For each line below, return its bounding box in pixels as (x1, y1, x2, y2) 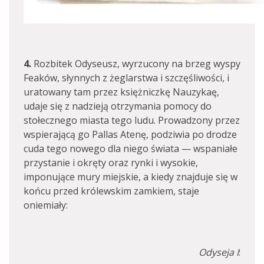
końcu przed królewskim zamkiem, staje (24, 184, 199, 197)
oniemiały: (24, 199, 68, 212)
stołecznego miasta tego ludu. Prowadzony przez (24, 114, 240, 127)
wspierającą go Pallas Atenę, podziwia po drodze (24, 128, 237, 141)
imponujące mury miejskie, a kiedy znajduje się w (24, 170, 237, 183)
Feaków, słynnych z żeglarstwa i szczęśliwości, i (24, 71, 229, 84)
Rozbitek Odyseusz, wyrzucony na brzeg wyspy (31, 57, 240, 70)
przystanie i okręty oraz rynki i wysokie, (24, 156, 198, 169)
